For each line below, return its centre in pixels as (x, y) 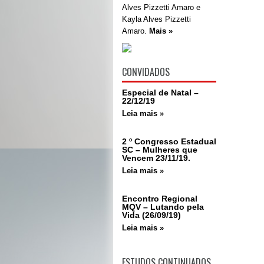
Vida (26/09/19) (151, 215)
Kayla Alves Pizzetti (156, 19)
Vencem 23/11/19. (156, 158)
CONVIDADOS (146, 72)
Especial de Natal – (160, 93)
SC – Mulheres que (160, 150)
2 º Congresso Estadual (169, 141)
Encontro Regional (160, 199)
